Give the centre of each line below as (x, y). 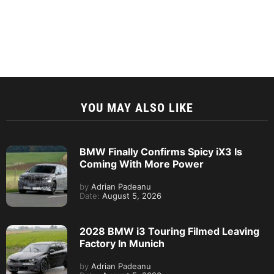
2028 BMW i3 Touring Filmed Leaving (169, 231)
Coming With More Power (142, 164)
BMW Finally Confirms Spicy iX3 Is (161, 152)
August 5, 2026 (131, 196)
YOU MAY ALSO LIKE (137, 108)
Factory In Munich (122, 243)
